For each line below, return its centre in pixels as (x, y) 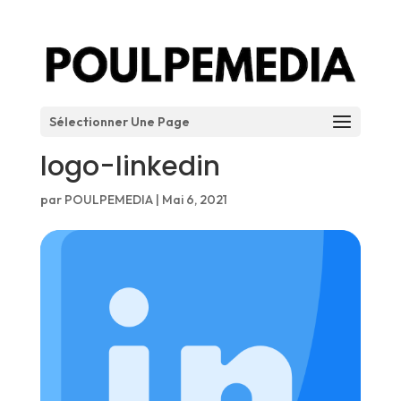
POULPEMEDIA (108, 200)
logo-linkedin (130, 166)
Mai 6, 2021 (194, 200)
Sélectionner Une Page (119, 121)
